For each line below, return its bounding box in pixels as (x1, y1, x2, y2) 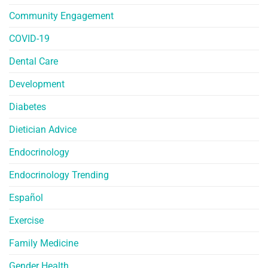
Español (9, 191, 43, 203)
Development (9, 78, 65, 90)
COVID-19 (9, 32, 50, 44)
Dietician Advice (9, 123, 77, 135)
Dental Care (9, 55, 58, 67)
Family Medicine (9, 237, 78, 249)
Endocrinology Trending (9, 169, 109, 181)
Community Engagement (9, 10, 114, 22)
